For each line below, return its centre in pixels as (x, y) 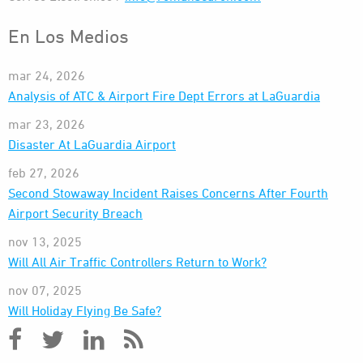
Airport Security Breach (75, 213)
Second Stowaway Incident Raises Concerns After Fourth (168, 193)
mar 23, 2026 (47, 124)
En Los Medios (68, 36)
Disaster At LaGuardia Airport (92, 144)
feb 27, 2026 (44, 173)
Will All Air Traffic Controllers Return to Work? (137, 262)
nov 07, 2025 (45, 290)
